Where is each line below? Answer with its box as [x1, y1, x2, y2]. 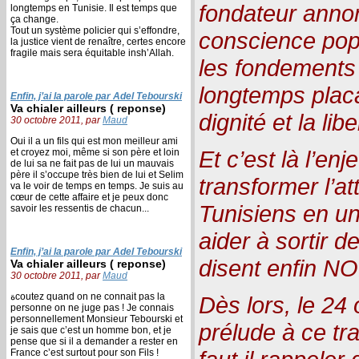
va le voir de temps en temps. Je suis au [10, 179, 184, 192]
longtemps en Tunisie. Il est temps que [10, 2, 177, 14]
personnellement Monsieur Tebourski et [10, 313, 183, 325]
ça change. [10, 13, 58, 25]
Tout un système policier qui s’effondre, [10, 24, 179, 36]
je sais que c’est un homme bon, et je [10, 324, 171, 336]
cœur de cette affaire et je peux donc [10, 191, 168, 203]
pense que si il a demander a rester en [10, 335, 178, 347]
